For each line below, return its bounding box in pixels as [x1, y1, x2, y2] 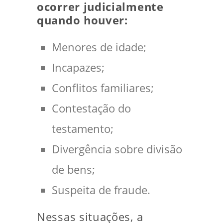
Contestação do [52, 101, 131, 115]
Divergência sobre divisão [52, 141, 182, 156]
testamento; [52, 121, 113, 136]
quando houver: [37, 12, 128, 27]
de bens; [52, 162, 95, 177]
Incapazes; [52, 60, 105, 75]
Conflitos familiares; [52, 80, 154, 95]
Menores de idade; [52, 39, 146, 54]
